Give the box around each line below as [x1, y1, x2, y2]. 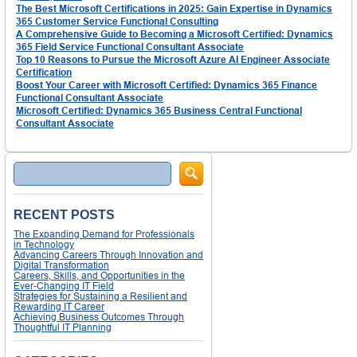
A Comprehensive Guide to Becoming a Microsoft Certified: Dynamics [16, 27, 333, 40]
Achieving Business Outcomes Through [14, 310, 184, 323]
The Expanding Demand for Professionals [14, 227, 194, 240]
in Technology [14, 237, 74, 250]
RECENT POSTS [14, 207, 115, 222]
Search [14, 160, 45, 173]
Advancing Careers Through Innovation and [14, 248, 203, 261]
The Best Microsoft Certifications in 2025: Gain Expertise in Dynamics [16, 2, 332, 14]
